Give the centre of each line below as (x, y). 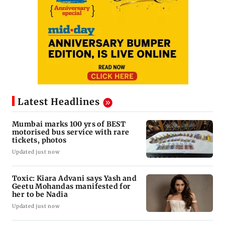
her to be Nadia (40, 194)
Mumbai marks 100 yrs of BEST (69, 124)
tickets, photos (39, 140)
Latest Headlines (59, 102)
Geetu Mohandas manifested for (72, 186)
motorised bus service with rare (71, 132)
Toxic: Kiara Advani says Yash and (75, 178)
